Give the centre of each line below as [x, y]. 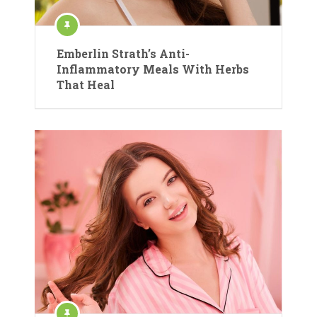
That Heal [86, 85]
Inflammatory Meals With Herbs [153, 69]
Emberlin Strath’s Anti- [123, 54]
